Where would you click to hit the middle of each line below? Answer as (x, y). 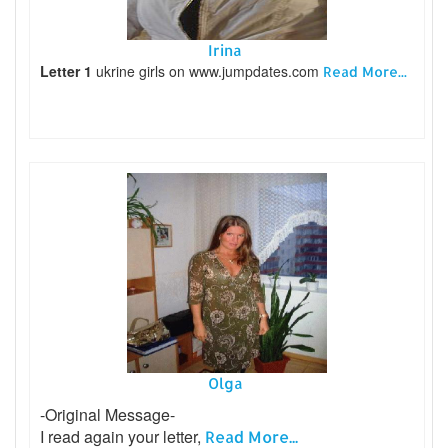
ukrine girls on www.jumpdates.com (207, 71)
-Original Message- (107, 415)
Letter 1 (66, 71)
